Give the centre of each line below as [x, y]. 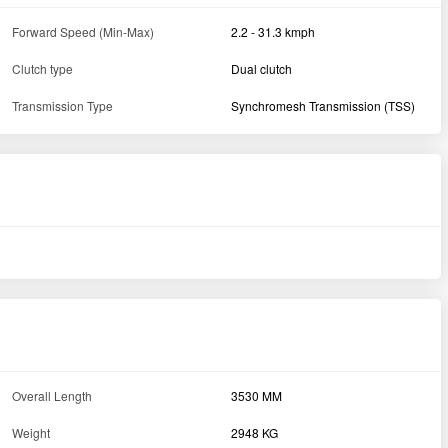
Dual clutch [262, 69]
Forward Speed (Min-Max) [82, 32]
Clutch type [42, 69]
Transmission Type [62, 106]
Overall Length [51, 396]
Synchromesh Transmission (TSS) [323, 106]
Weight [30, 433]
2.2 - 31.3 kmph [273, 32]
